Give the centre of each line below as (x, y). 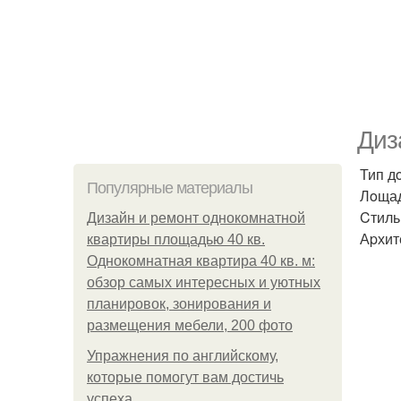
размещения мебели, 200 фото (190, 325)
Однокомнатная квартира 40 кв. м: (201, 261)
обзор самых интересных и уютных (204, 282)
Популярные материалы (170, 188)
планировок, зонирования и (179, 304)
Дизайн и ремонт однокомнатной (196, 218)
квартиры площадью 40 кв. (176, 239)
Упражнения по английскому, (183, 356)
